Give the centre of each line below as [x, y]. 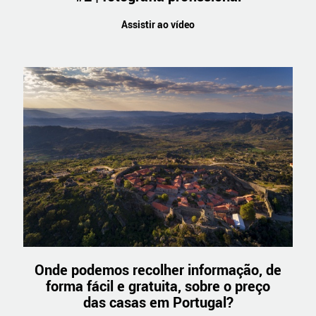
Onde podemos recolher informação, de [158, 270]
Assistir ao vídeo [158, 25]
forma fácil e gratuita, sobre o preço [158, 286]
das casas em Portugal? [158, 303]
